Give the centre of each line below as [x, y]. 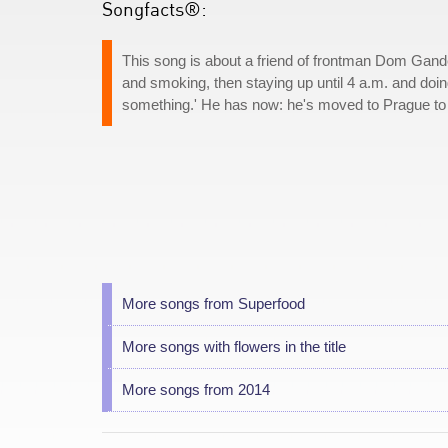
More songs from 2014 [196, 389]
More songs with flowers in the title [234, 346]
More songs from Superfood [213, 303]
